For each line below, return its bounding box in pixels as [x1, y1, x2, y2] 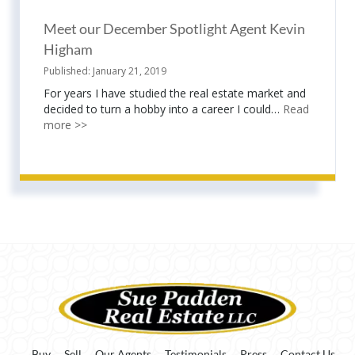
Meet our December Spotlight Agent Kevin [44, 19, 305, 37]
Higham [44, 40, 93, 58]
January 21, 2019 [93, 63, 166, 78]
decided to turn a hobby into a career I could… [44, 101, 283, 116]
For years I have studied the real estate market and [44, 85, 306, 101]
